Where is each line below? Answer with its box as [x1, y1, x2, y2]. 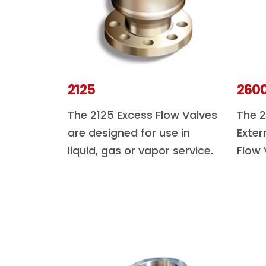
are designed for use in [68, 125, 190, 140]
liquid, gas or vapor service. [68, 143, 213, 158]
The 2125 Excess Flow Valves [68, 107, 217, 122]
